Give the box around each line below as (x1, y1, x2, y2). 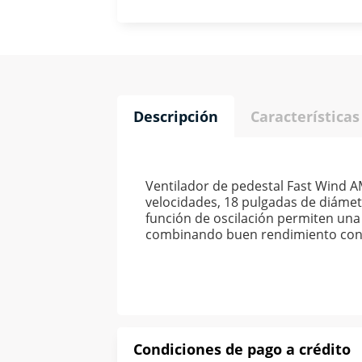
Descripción (133, 107, 218, 127)
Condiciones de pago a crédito (133, 339, 351, 360)
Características (250, 107, 360, 127)
